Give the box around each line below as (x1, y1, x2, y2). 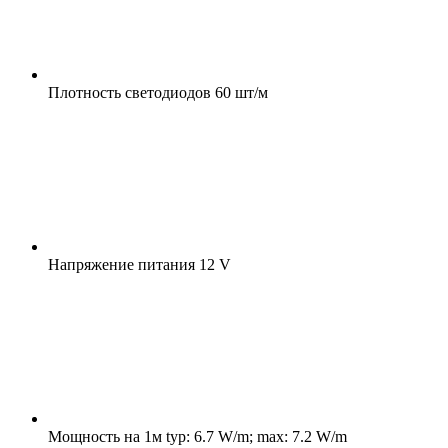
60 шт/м (211, 83, 268, 101)
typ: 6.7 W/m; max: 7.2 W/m (162, 427, 347, 445)
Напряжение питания (48, 255, 195, 273)
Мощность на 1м (48, 427, 162, 445)
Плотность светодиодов (48, 83, 211, 101)
